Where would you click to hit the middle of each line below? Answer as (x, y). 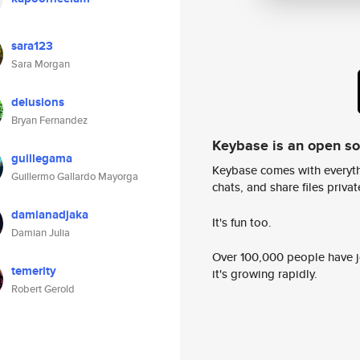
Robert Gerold (43, 289)
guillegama (42, 158)
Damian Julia (41, 233)
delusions (38, 102)
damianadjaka (50, 215)
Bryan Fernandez (49, 120)
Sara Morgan (41, 64)
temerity (34, 271)
